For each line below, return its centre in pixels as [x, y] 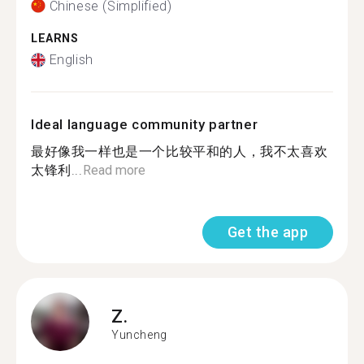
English [71, 60]
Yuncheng [139, 334]
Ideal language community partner [145, 124]
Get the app [267, 232]
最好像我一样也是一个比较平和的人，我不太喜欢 [180, 152]
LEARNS [55, 38]
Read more [114, 170]
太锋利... [57, 170]
